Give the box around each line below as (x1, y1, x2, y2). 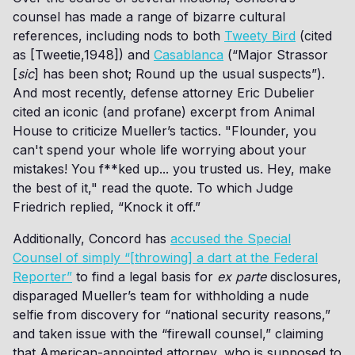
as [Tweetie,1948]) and (13, 47, 154, 63)
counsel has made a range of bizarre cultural (13, 9, 285, 25)
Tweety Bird (224, 28, 296, 44)
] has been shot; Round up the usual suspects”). (34, 66, 325, 82)
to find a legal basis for (72, 269, 217, 284)
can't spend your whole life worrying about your (13, 142, 307, 158)
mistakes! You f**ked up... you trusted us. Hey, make (13, 161, 331, 177)
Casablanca (154, 47, 223, 63)
